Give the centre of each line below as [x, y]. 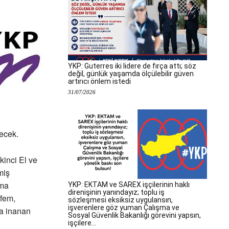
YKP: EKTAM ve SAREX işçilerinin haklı [129, 185]
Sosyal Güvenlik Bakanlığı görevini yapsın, [134, 215]
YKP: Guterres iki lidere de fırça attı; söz [132, 66]
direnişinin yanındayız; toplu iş [116, 192]
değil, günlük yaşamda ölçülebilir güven [131, 74]
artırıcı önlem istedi [99, 81]
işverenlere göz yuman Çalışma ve [124, 208]
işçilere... [82, 223]
